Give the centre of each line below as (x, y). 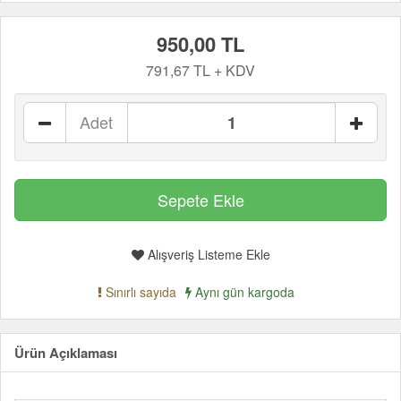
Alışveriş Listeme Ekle (207, 254)
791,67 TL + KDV (200, 70)
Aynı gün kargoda (243, 292)
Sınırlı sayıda (139, 292)
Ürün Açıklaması (66, 353)
